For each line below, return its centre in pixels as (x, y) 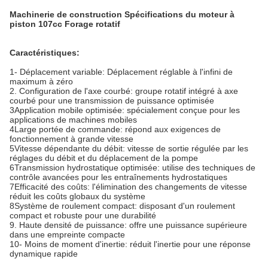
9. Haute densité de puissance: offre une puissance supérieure (128, 225)
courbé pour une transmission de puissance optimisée (112, 100)
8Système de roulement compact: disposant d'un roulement (122, 206)
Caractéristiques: (45, 53)
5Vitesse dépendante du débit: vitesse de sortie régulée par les (129, 148)
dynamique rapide (44, 254)
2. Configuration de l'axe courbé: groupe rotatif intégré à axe (124, 91)
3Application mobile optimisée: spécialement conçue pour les (125, 110)
